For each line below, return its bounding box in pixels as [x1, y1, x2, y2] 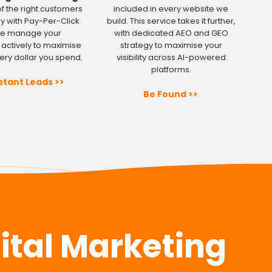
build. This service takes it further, [106, 15, 236, 27]
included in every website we [114, 3, 229, 15]
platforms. [151, 64, 191, 76]
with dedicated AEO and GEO [114, 27, 228, 39]
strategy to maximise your [120, 39, 222, 52]
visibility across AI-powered [116, 52, 226, 64]
